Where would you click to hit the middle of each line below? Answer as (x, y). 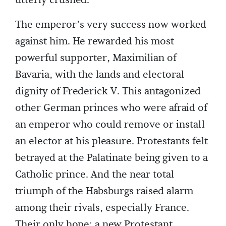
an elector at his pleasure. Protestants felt (111, 142)
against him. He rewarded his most (95, 42)
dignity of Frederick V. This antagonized (108, 92)
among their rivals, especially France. (102, 208)
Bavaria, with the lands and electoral (100, 75)
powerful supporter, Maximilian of (96, 58)
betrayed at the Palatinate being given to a (111, 158)
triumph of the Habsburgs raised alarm (104, 191)
